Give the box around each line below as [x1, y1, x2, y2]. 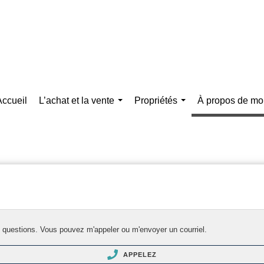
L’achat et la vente [39, 95, 115, 105]
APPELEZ [120, 251, 157, 258]
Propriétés [134, 95, 178, 105]
